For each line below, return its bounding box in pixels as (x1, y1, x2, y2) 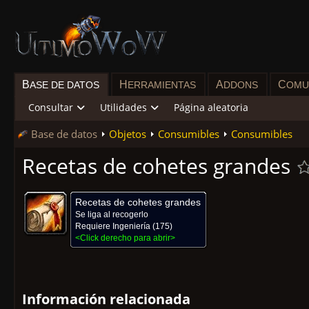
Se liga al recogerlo (75, 210, 148, 219)
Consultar (28, 101, 73, 114)
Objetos (109, 127, 146, 141)
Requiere (75, 221, 112, 231)
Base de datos (31, 127, 97, 141)
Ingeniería (112, 221, 150, 231)
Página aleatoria (174, 101, 248, 114)
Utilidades (100, 101, 147, 114)
